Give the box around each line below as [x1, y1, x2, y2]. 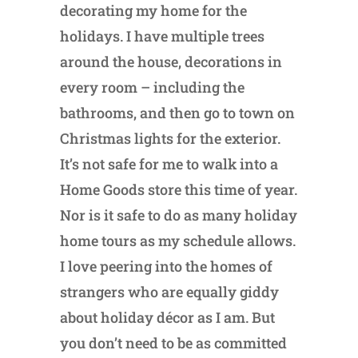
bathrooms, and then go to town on [59, 103, 295, 123]
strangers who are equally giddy [59, 282, 279, 302]
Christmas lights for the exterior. [59, 129, 280, 149]
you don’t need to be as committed [59, 333, 287, 353]
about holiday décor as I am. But [59, 308, 275, 328]
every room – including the [59, 78, 245, 97]
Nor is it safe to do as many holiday [59, 205, 297, 225]
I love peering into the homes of [59, 257, 272, 276]
